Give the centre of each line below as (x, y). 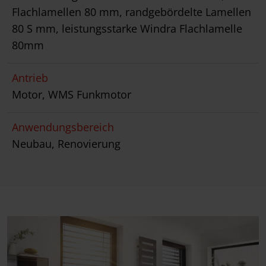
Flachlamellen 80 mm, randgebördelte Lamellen (132, 12)
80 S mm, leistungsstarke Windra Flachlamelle (127, 29)
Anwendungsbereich (63, 127)
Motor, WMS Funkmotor (72, 95)
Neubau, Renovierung (66, 144)
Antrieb (30, 78)
